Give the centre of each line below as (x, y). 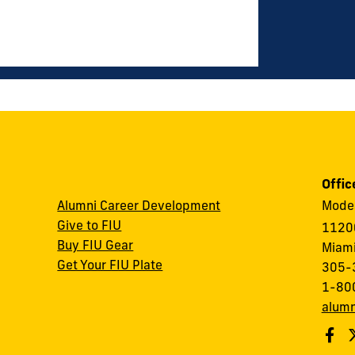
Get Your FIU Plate (110, 265)
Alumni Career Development (139, 205)
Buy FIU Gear (95, 245)
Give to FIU (90, 225)
